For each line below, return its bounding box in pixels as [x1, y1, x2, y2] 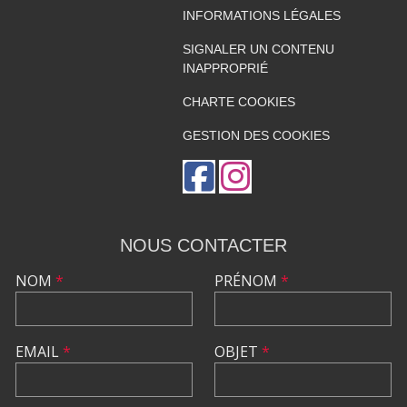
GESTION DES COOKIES [182, 128, 330, 143]
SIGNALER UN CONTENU [182, 42, 334, 56]
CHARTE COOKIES [182, 94, 295, 109]
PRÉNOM [214, 271, 281, 291]
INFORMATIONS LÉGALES [182, 8, 341, 23]
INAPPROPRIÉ [182, 61, 268, 75]
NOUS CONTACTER [120, 235, 287, 255]
